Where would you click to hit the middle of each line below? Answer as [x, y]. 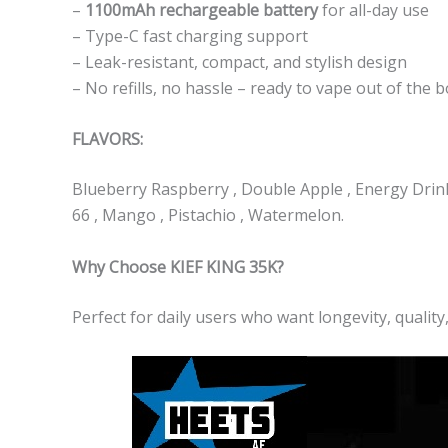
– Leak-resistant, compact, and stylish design [239, 61]
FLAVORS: [107, 139]
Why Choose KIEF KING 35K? [178, 266]
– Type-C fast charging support [190, 35]
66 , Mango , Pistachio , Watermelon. [208, 215]
